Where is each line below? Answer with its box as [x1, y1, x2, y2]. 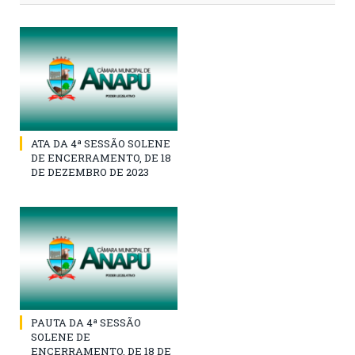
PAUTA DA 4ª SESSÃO [31, 315, 141, 330]
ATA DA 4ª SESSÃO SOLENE [31, 136, 170, 151]
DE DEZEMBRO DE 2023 [31, 164, 149, 179]
